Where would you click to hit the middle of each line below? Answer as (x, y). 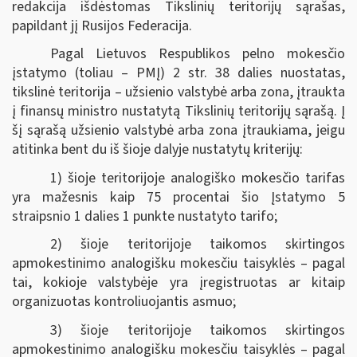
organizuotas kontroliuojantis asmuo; (124, 302)
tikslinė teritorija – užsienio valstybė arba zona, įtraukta (178, 92)
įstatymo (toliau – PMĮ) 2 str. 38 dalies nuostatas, (178, 73)
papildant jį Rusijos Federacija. (102, 25)
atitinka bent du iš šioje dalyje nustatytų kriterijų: (157, 149)
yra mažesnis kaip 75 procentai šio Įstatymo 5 (178, 197)
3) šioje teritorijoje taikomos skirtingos (198, 330)
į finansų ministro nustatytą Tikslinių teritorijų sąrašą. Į (178, 111)
